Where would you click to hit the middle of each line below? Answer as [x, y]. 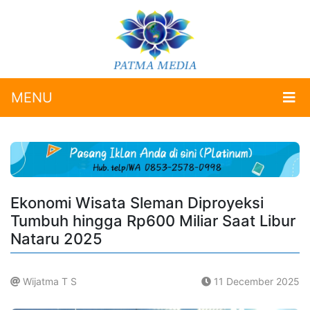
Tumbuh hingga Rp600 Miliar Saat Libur [153, 221]
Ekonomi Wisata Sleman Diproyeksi [137, 203]
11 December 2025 [255, 282]
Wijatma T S [48, 282]
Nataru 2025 [56, 239]
